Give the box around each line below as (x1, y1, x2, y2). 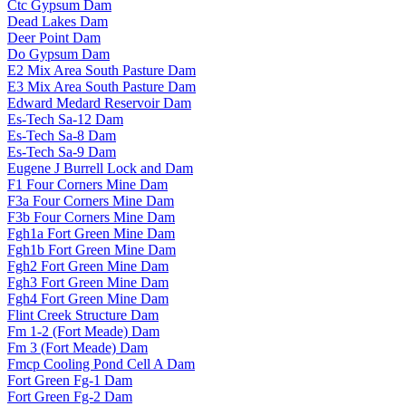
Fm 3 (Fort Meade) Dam (7, 339, 148, 355)
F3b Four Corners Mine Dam (7, 208, 175, 225)
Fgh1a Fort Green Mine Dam (7, 225, 175, 241)
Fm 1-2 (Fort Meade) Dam (7, 323, 159, 339)
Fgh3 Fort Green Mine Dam (7, 274, 169, 290)
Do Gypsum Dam (7, 45, 110, 62)
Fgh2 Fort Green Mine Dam (7, 257, 169, 274)
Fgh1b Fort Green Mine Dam (7, 241, 176, 257)
